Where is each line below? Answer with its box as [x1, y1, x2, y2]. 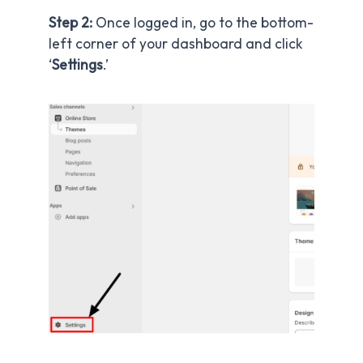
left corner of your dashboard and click [49, 35, 303, 53]
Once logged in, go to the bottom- [92, 14, 314, 32]
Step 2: [49, 14, 92, 32]
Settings [52, 56, 103, 75]
